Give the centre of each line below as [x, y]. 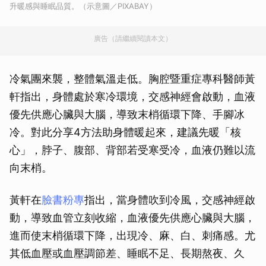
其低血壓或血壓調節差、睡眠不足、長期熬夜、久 [127, 253]
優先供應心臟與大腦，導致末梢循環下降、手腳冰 [127, 114]
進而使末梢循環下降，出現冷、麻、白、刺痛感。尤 [132, 235]
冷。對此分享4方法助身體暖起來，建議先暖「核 [125, 132]
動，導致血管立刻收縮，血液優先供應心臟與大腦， [132, 217]
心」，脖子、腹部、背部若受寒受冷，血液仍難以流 [132, 150]
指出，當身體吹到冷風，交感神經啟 [170, 199]
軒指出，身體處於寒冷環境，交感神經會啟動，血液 [132, 96]
